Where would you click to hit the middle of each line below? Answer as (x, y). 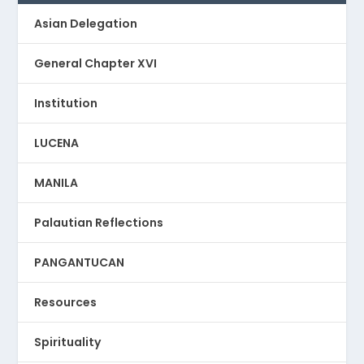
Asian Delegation (86, 24)
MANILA (56, 183)
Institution (66, 104)
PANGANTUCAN (80, 263)
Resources (66, 303)
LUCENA (57, 143)
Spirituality (68, 342)
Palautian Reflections (99, 223)
